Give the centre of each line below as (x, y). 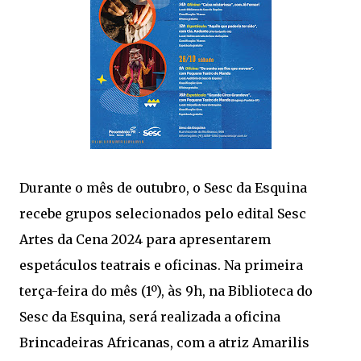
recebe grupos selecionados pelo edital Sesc (163, 214)
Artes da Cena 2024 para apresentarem (145, 239)
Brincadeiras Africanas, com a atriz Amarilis (164, 342)
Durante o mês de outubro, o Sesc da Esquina (163, 188)
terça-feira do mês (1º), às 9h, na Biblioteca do (166, 291)
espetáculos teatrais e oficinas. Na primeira (161, 265)
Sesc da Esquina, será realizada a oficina (150, 317)
